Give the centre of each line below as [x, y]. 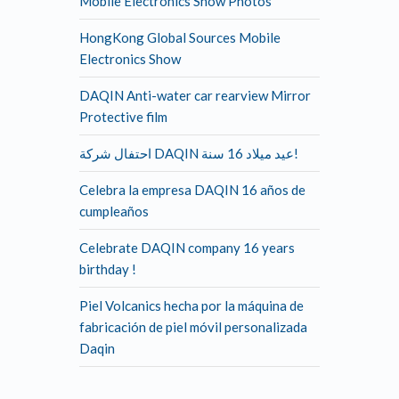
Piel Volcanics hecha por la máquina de [191, 305]
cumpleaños [114, 211]
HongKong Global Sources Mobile [180, 37]
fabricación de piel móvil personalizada [193, 327]
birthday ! [108, 269]
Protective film [123, 117]
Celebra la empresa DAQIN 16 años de [192, 190]
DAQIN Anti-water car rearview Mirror [195, 95]
